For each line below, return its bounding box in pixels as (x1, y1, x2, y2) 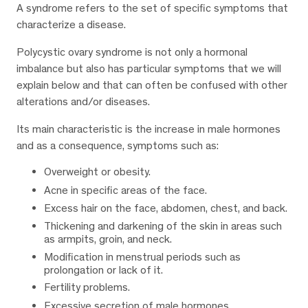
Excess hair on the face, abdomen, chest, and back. (44, 201, 287, 214)
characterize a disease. (16, 18, 126, 32)
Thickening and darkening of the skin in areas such (44, 219, 282, 233)
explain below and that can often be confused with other (16, 78, 287, 92)
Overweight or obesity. (44, 165, 151, 179)
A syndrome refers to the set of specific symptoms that (16, 1, 288, 15)
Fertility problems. (44, 280, 130, 294)
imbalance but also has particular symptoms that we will (16, 62, 281, 76)
